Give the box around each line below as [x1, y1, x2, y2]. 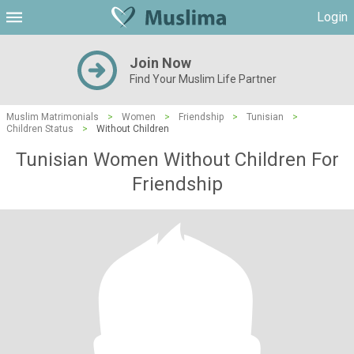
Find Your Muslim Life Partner [130, 73, 277, 85]
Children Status [6, 123, 73, 134]
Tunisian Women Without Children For [15, 149, 339, 171]
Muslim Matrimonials [6, 111, 99, 122]
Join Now [130, 55, 191, 71]
